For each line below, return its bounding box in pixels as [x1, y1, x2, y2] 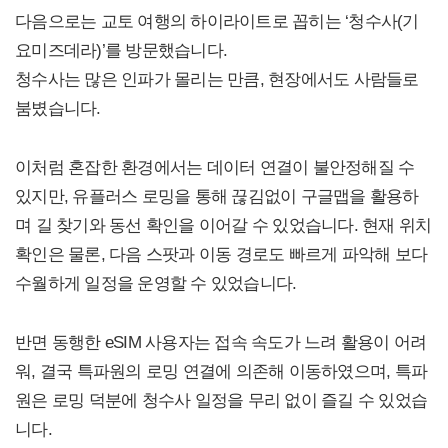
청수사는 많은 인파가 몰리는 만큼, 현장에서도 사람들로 [15, 68, 419, 89]
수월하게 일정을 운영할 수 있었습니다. [15, 272, 297, 293]
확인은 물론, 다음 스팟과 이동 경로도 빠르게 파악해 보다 [15, 243, 427, 264]
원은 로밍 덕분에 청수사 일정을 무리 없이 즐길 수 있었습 [15, 389, 427, 410]
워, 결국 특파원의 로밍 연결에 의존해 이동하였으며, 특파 [15, 360, 427, 381]
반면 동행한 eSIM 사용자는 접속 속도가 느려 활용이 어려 [15, 331, 427, 352]
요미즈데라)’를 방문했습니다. [15, 39, 227, 60]
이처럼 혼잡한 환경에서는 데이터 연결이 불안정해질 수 [15, 156, 415, 177]
